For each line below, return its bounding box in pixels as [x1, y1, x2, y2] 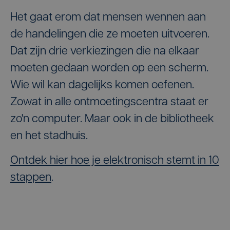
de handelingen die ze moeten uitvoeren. [10, 29, 209, 41]
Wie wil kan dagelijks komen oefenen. [10, 80, 194, 91]
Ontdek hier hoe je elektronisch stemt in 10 [10, 155, 219, 167]
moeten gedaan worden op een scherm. [10, 63, 208, 74]
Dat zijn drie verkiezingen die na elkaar [10, 46, 199, 57]
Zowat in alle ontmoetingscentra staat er [10, 97, 208, 108]
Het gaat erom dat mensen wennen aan [10, 12, 206, 24]
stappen [10, 172, 51, 184]
